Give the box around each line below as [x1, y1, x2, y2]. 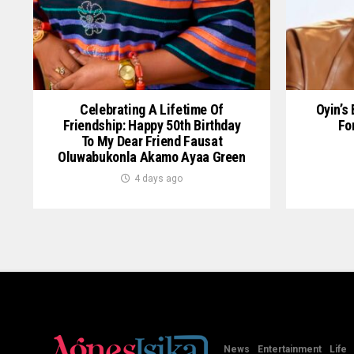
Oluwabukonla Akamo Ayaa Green [58, 149, 246, 165]
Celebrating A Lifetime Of [80, 101, 224, 118]
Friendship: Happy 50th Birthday [62, 117, 241, 134]
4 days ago [134, 173, 183, 184]
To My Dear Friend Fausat [81, 133, 223, 149]
